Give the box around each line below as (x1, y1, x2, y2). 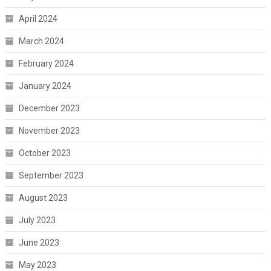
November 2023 (18, 126, 80, 135)
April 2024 (18, 14, 57, 24)
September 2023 (18, 171, 83, 180)
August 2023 (18, 193, 68, 203)
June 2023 (18, 238, 59, 247)
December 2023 (18, 103, 80, 113)
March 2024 (18, 36, 64, 46)
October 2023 (18, 148, 71, 158)
